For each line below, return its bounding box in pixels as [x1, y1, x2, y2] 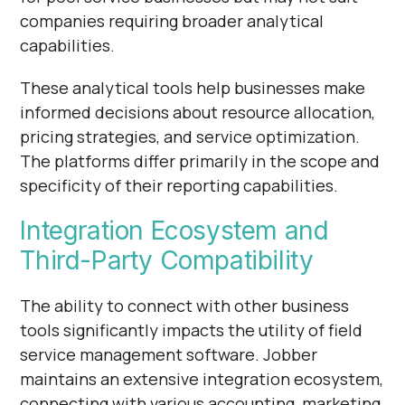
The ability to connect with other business [20, 294, 350, 316]
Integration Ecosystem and [20, 214, 329, 246]
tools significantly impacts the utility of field [20, 318, 363, 341]
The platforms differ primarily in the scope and [20, 149, 381, 172]
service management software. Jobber [20, 343, 318, 365]
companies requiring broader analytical [20, 9, 325, 32]
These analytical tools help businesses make [20, 76, 366, 99]
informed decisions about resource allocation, [20, 100, 376, 123]
